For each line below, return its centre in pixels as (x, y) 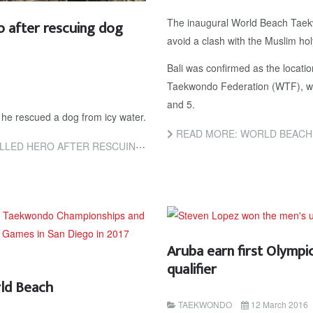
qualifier (192, 269)
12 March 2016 (279, 304)
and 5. (181, 104)
